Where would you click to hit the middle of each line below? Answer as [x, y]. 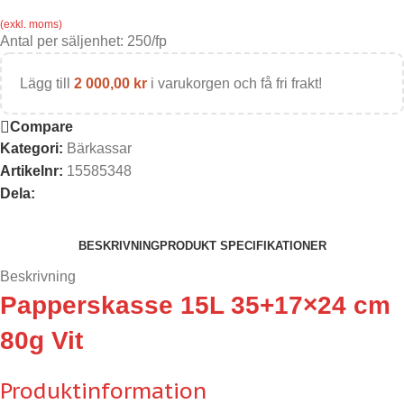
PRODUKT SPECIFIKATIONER [243, 246]
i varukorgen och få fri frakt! [234, 84]
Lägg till [47, 84]
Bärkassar [99, 149]
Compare [41, 127]
